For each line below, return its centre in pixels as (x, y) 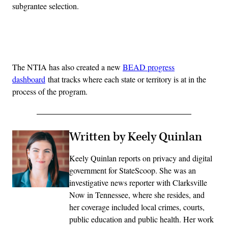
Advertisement (136, 42)
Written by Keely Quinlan (136, 137)
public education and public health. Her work (141, 219)
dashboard (29, 79)
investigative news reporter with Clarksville (138, 182)
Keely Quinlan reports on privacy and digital (141, 158)
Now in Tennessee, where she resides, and (137, 194)
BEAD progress (149, 67)
